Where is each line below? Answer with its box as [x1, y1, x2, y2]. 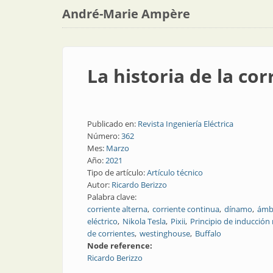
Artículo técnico [147, 167, 203, 178]
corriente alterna [87, 204, 147, 214]
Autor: [87, 179, 112, 190]
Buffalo [195, 228, 221, 239]
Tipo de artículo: [87, 167, 147, 178]
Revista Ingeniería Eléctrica [138, 118, 233, 129]
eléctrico [87, 216, 118, 227]
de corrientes [87, 228, 135, 239]
